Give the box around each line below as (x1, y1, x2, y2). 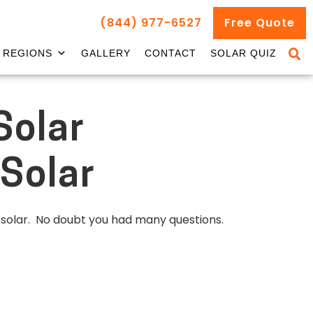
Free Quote (224, 15, 295, 31)
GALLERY (81, 48, 131, 59)
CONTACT (145, 48, 196, 59)
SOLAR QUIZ (210, 48, 277, 59)
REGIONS (3, 48, 52, 59)
